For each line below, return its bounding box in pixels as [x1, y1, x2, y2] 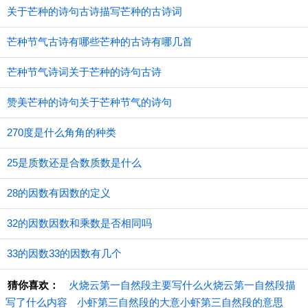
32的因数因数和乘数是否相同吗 [7, 217, 152, 229]
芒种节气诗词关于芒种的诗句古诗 [7, 66, 162, 78]
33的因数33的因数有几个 [7, 247, 122, 259]
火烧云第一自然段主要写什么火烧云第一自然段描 [69, 279, 296, 291]
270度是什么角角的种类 [7, 126, 116, 138]
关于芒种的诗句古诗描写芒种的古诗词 [7, 5, 182, 17]
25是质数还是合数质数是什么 [7, 157, 142, 168]
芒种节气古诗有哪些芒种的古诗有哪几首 [7, 36, 192, 47]
